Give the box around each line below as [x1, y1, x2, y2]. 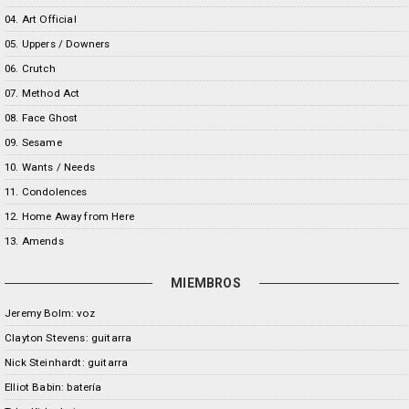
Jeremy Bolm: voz [5, 307, 95, 320]
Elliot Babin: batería [5, 381, 102, 393]
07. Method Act [5, 87, 80, 100]
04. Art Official [5, 13, 77, 26]
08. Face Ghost [5, 111, 79, 124]
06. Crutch [5, 62, 56, 75]
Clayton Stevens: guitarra [5, 331, 132, 344]
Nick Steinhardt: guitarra [5, 356, 129, 369]
